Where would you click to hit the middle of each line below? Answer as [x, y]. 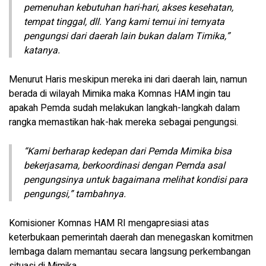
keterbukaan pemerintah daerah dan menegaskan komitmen [131, 237]
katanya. [42, 50]
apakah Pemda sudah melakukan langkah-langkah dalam [124, 108]
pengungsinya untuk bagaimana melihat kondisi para [136, 180]
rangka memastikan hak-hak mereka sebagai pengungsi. [123, 122]
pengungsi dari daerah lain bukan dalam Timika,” [127, 36]
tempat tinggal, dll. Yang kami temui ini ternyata [124, 22]
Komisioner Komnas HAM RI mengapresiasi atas [109, 223]
